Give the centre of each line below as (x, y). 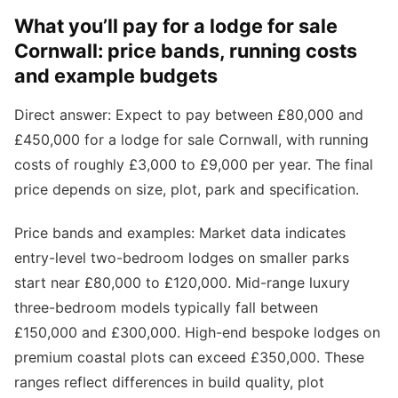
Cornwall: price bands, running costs (186, 51)
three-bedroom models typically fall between (166, 308)
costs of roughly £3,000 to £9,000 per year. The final (194, 165)
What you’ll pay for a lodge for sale (176, 26)
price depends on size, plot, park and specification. (187, 190)
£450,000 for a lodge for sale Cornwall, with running (191, 140)
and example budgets (116, 76)
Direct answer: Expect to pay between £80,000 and (189, 115)
